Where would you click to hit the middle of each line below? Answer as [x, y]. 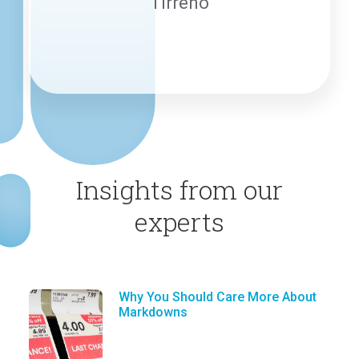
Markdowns [153, 312]
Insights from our [179, 189]
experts [179, 221]
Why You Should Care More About [218, 296]
